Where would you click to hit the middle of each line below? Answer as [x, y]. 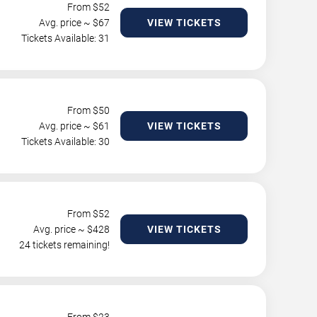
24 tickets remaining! [64, 245]
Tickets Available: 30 [65, 142]
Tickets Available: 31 [65, 38]
